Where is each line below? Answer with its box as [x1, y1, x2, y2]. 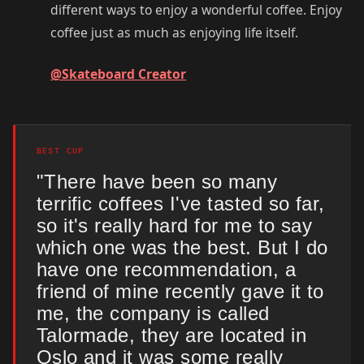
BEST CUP [36, 146, 84, 156]
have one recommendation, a [36, 258, 297, 280]
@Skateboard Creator [50, 65, 187, 84]
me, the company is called [36, 301, 270, 324]
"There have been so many [36, 170, 278, 193]
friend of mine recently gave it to [36, 279, 324, 302]
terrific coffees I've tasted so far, [36, 192, 325, 214]
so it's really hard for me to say [36, 214, 313, 236]
